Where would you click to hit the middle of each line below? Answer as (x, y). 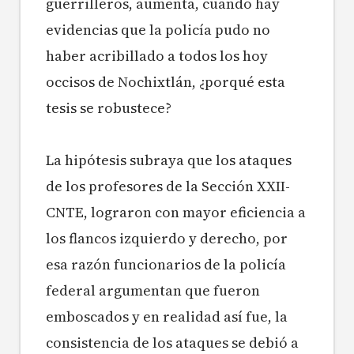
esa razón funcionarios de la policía (166, 265)
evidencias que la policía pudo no (158, 30)
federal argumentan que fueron (153, 291)
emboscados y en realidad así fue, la (167, 317)
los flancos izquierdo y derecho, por (167, 239)
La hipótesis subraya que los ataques (169, 160)
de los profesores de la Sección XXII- (168, 186)
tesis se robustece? (110, 108)
